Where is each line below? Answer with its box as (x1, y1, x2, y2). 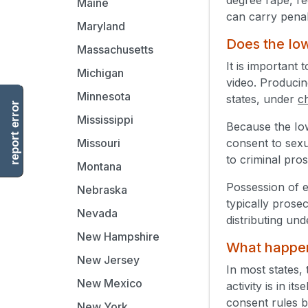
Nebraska (77, 183, 127, 197)
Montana (77, 159, 122, 173)
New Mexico (77, 276, 142, 290)
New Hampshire (77, 230, 159, 243)
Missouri (77, 136, 120, 150)
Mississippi (77, 113, 133, 126)
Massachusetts (77, 43, 153, 56)
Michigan (77, 66, 124, 80)
